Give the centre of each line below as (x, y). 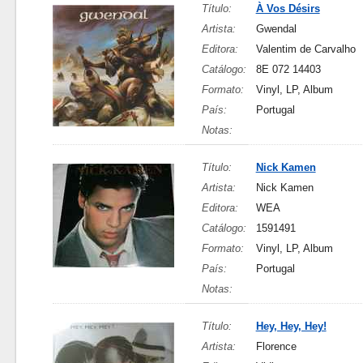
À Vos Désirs (288, 9)
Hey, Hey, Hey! (291, 326)
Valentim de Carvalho (305, 49)
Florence (276, 346)
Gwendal (276, 29)
